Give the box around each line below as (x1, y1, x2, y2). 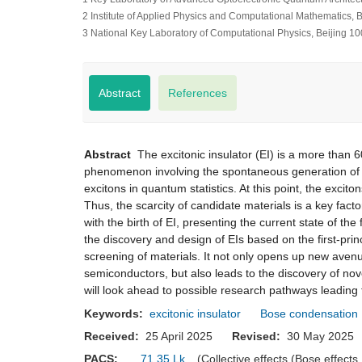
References (168, 86, 227, 99)
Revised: (232, 330, 284, 343)
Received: (84, 330, 142, 343)
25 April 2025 (142, 330, 229, 343)
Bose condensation (260, 307, 358, 320)
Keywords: (84, 307, 146, 320)
